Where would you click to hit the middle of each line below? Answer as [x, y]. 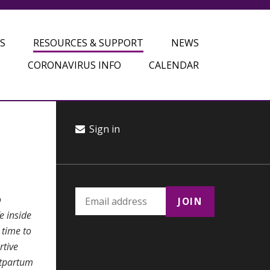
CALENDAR [174, 65]
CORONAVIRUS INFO [74, 65]
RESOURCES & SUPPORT [88, 43]
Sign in [104, 129]
